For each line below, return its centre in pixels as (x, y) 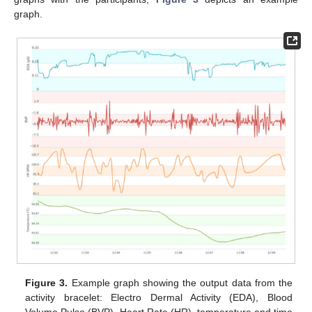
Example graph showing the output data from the (180, 283)
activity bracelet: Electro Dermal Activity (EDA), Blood (159, 298)
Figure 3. (47, 283)
